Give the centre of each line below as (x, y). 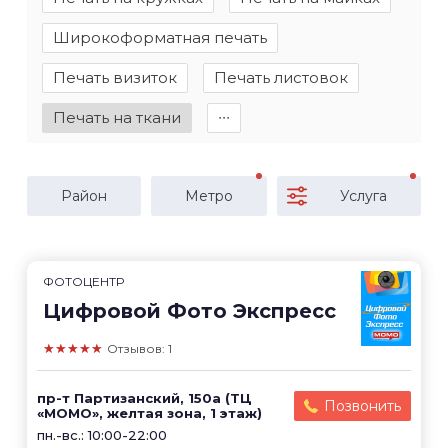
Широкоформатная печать (160, 37)
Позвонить (362, 406)
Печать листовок (281, 77)
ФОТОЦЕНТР (83, 281)
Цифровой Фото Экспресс (189, 311)
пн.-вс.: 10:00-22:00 (102, 435)
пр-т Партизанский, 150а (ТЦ (144, 398)
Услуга (363, 196)
